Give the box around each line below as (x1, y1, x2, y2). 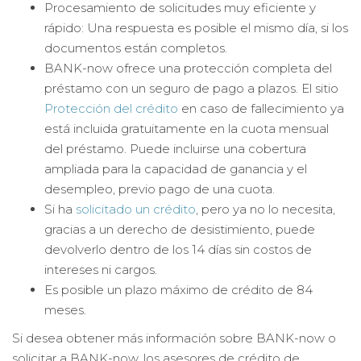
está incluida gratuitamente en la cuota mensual (44, 121, 329, 136)
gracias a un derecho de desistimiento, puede (44, 222, 315, 237)
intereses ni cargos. (44, 262, 157, 277)
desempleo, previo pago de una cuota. (44, 181, 275, 197)
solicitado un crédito (76, 201, 196, 217)
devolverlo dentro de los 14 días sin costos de (44, 242, 312, 257)
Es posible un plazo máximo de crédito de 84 (44, 282, 313, 297)
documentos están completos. (44, 40, 227, 56)
